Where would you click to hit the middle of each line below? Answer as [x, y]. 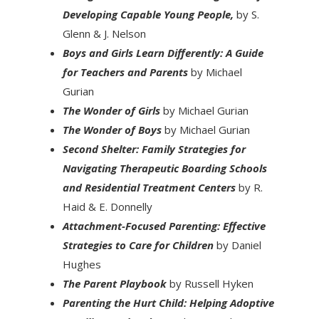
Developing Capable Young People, [149, 14]
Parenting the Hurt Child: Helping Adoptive [168, 302]
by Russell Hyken [210, 283]
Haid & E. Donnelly [107, 206]
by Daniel [239, 245]
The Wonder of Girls [111, 110]
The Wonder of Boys [113, 129]
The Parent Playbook [114, 283]
